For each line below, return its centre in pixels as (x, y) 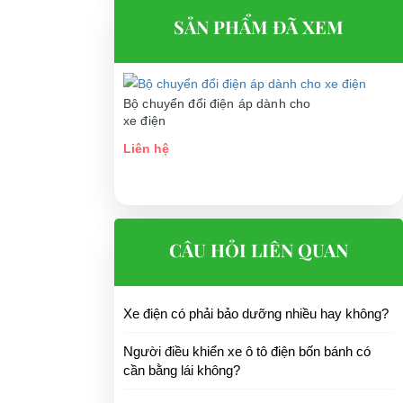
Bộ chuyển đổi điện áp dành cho (217, 103)
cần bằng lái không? (182, 370)
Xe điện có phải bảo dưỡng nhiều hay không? (256, 313)
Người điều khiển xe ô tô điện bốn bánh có (247, 351)
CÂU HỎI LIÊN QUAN (259, 249)
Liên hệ (146, 148)
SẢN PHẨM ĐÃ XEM (259, 27)
